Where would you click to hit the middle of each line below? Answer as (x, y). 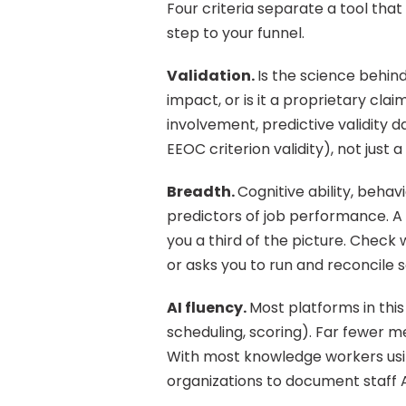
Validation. (212, 76)
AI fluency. (208, 308)
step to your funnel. (236, 33)
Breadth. (202, 192)
